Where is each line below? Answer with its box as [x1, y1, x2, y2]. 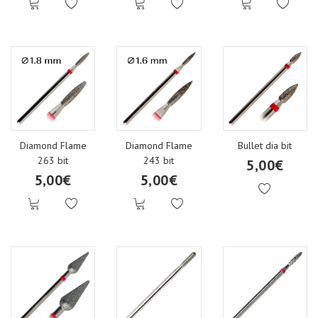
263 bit [38, 153, 69, 167]
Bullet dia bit [238, 138, 292, 152]
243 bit [143, 153, 175, 167]
